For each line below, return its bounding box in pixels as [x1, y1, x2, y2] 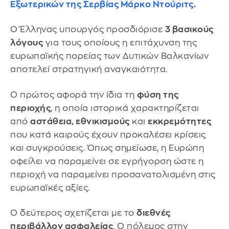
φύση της [136, 90, 179, 99]
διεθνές [136, 209, 171, 218]
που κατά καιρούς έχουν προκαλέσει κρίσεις [10, 130, 206, 139]
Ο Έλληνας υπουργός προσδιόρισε [10, 25, 165, 34]
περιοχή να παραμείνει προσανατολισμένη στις [10, 170, 216, 179]
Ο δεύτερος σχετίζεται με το [10, 209, 136, 218]
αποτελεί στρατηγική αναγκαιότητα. [10, 65, 168, 74]
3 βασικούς [165, 25, 214, 34]
